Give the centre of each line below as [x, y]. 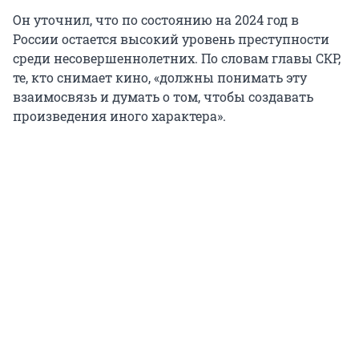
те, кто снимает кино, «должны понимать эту [160, 78]
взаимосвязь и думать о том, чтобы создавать [163, 97]
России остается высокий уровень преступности [171, 39]
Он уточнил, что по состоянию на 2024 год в [156, 20]
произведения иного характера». [119, 116]
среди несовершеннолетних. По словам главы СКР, [177, 58]
